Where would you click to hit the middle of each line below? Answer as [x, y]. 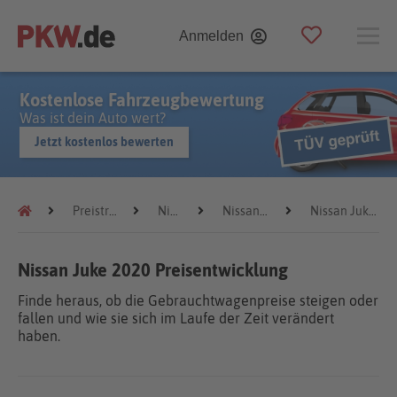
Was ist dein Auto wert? [93, 118]
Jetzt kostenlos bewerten [104, 142]
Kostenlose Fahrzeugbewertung [142, 100]
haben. [39, 336]
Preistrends [91, 211]
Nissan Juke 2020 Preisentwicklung [153, 270]
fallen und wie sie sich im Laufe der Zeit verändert [176, 318]
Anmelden [211, 35]
